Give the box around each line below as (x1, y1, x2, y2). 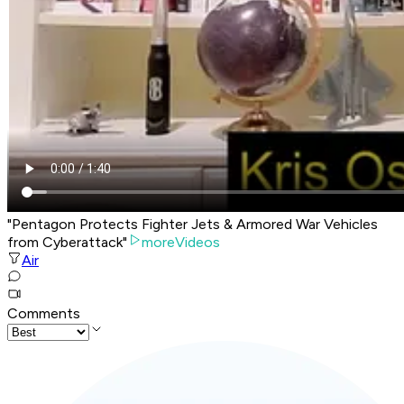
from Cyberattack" (7, 234, 127, 252)
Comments (7, 305, 80, 323)
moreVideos (142, 234, 220, 252)
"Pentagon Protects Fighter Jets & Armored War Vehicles (7, 216, 378, 234)
